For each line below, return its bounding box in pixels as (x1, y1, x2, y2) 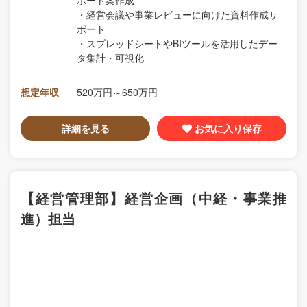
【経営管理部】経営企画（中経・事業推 (21, 188, 286, 208)
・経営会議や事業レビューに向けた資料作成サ (77, 8, 278, 22)
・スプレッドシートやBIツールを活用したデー (77, 36, 278, 51)
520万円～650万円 (77, 85, 158, 99)
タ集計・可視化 (77, 51, 144, 65)
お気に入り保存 (194, 121, 262, 136)
